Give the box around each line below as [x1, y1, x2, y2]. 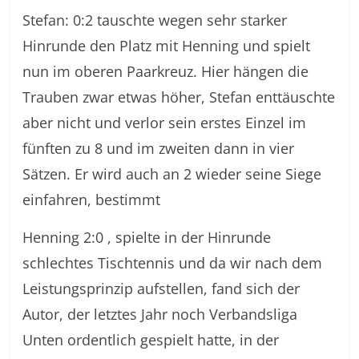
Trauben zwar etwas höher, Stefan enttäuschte [22, 87, 336, 107]
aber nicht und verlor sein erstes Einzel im [22, 113, 307, 132]
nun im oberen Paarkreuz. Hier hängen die [22, 62, 309, 81]
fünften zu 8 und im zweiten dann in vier [22, 139, 295, 158]
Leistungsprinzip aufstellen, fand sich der [22, 279, 301, 298]
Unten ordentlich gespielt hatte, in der [22, 330, 280, 349]
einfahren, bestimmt [22, 190, 161, 209]
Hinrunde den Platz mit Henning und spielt [22, 36, 311, 55]
